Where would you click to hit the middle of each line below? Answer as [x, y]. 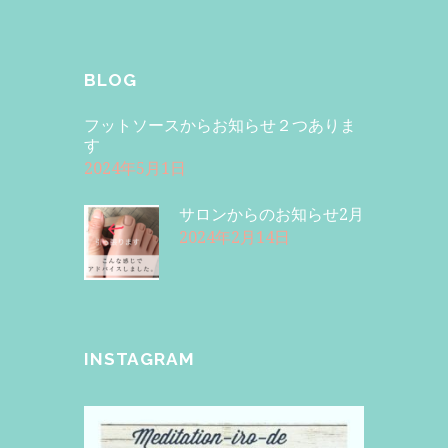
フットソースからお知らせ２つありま [220, 125]
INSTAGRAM [139, 358]
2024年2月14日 [234, 237]
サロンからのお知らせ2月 [271, 214]
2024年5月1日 [135, 168]
